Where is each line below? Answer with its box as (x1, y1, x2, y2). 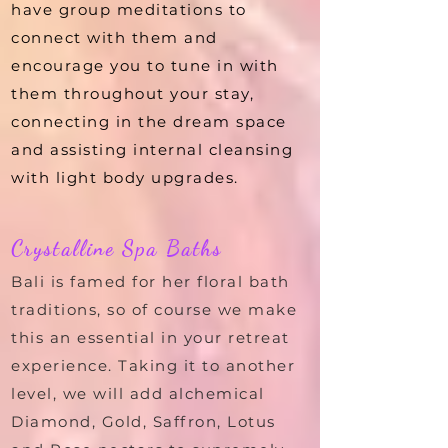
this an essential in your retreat (11, 327, 290, 347)
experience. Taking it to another (11, 355, 295, 375)
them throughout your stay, (11, 83, 254, 103)
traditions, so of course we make (11, 299, 297, 319)
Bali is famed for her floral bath (11, 271, 290, 291)
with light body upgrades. (11, 167, 239, 187)
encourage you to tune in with (11, 55, 279, 75)
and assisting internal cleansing (11, 139, 293, 159)
